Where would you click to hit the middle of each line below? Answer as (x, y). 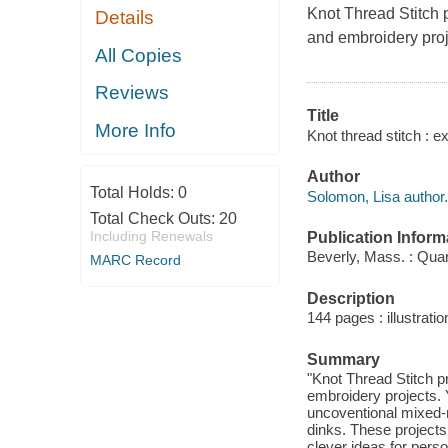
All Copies (139, 55)
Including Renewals (151, 236)
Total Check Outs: (154, 219)
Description (350, 298)
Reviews (132, 93)
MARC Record (135, 260)
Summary (343, 359)
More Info (136, 130)
